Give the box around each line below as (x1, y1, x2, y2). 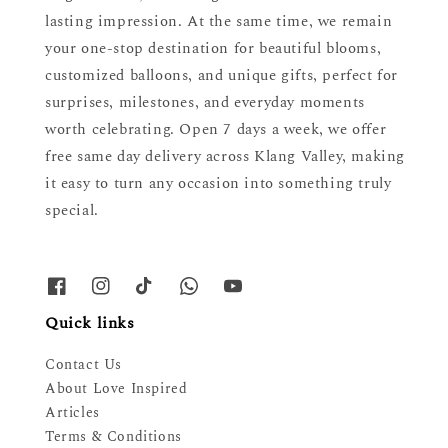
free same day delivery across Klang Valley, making (45, 145, 406, 169)
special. (45, 199, 99, 223)
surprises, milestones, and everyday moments (45, 91, 365, 115)
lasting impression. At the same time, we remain (45, 10, 393, 34)
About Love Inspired (45, 378, 188, 400)
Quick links (45, 311, 135, 336)
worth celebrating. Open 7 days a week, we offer (45, 118, 387, 142)
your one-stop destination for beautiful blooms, (45, 37, 382, 61)
